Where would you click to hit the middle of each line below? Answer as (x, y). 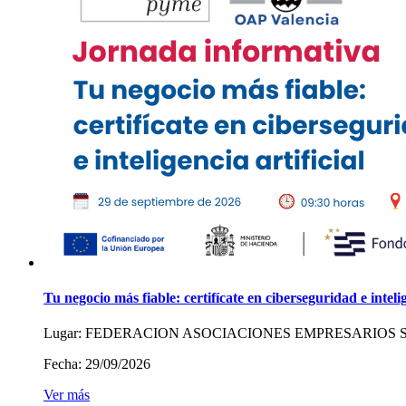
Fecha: (63, 364)
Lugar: (63, 333)
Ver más (67, 395)
